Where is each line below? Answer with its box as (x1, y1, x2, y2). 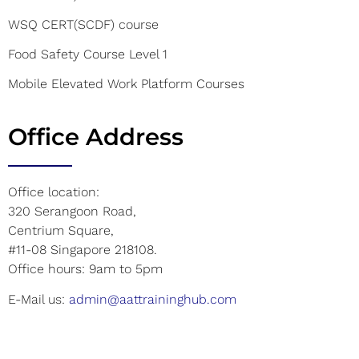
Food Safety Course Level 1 (8, 46, 167, 62)
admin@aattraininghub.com (69, 292, 236, 308)
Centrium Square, (8, 222, 114, 238)
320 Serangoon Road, (8, 203, 136, 219)
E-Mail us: (8, 292, 69, 308)
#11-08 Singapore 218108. (8, 241, 157, 257)
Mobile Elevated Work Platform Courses (8, 75, 244, 91)
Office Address (8, 122, 184, 151)
